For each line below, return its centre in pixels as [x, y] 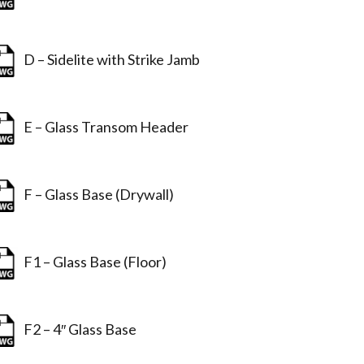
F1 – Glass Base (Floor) [93, 261]
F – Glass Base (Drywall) [97, 194]
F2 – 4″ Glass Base [78, 329]
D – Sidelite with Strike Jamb [110, 59]
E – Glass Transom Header [104, 126]
